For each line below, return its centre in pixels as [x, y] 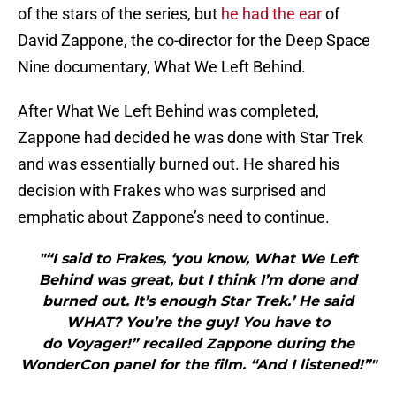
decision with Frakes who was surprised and [172, 191]
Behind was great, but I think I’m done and [198, 280]
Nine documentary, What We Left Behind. [162, 67]
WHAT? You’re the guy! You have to [198, 323]
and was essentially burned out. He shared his [179, 164]
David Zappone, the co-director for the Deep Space [194, 41]
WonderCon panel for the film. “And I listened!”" [198, 365]
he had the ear [271, 14]
